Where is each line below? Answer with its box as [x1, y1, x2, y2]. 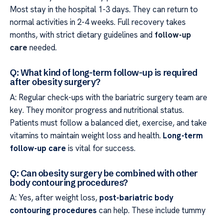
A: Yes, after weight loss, [10, 192, 99, 203]
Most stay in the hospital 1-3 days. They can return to [10, 4, 198, 15]
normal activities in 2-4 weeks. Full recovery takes [10, 17, 186, 28]
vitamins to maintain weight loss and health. [10, 130, 163, 141]
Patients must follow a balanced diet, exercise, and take [10, 117, 207, 128]
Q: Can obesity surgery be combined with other [10, 167, 198, 179]
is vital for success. [66, 142, 135, 153]
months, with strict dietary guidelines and [10, 29, 154, 41]
